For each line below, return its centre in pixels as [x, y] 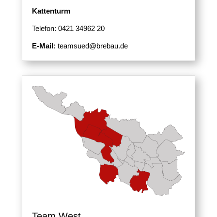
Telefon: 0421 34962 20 [68, 29]
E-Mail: [44, 46]
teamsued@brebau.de [92, 46]
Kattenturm [51, 11]
